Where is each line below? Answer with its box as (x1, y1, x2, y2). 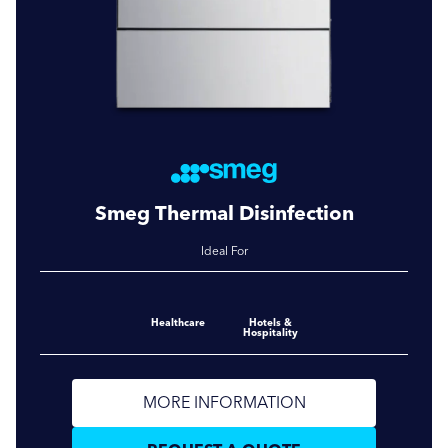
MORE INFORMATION (142, 392, 306, 412)
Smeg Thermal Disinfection (94, 200, 354, 225)
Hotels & (248, 315, 292, 329)
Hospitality (242, 325, 298, 339)
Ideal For (200, 243, 248, 258)
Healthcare (151, 315, 205, 329)
